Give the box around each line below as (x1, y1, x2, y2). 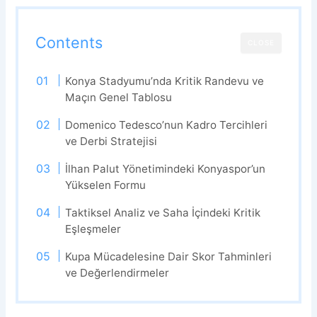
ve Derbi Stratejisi (64, 134, 157, 149)
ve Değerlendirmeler (64, 266, 169, 280)
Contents (35, 33, 103, 52)
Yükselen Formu (64, 178, 146, 192)
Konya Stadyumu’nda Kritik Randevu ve (64, 74, 264, 88)
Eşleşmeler (64, 222, 121, 236)
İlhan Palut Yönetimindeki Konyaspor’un (64, 162, 265, 176)
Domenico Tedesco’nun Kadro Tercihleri (64, 118, 267, 132)
